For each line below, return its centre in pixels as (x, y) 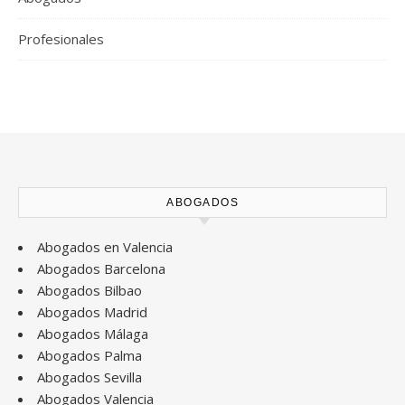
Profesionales (61, 39)
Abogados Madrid (92, 312)
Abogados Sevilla (89, 377)
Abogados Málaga (93, 334)
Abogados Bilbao (89, 291)
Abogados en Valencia (105, 247)
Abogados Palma (89, 356)
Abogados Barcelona (101, 269)
